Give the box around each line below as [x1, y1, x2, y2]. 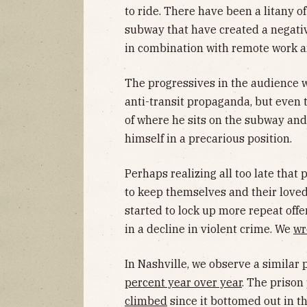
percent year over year [125, 275, 242, 289]
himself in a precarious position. [125, 131, 292, 145]
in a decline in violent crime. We [125, 221, 293, 236]
